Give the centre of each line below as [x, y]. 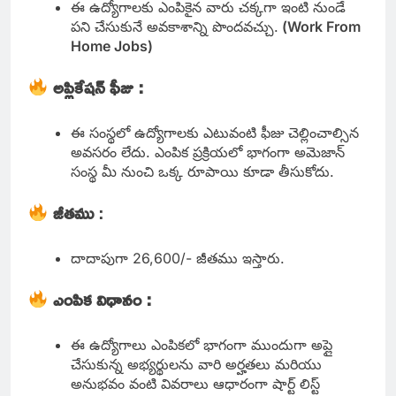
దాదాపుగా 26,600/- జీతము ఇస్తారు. [180, 259]
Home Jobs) [112, 46]
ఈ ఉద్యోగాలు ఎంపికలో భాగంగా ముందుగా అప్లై [202, 345]
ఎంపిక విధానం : [102, 299]
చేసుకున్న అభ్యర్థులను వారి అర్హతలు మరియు [196, 365]
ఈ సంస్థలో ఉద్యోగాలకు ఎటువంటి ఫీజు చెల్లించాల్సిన [215, 133]
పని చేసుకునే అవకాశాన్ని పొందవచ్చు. [175, 27]
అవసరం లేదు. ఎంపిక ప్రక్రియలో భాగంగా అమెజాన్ [208, 152]
